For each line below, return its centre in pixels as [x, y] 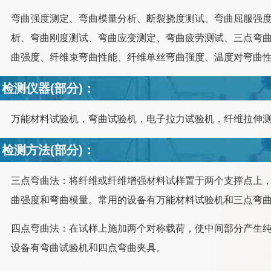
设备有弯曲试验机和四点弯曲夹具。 [89, 247]
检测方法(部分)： [49, 150]
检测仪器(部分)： [49, 88]
